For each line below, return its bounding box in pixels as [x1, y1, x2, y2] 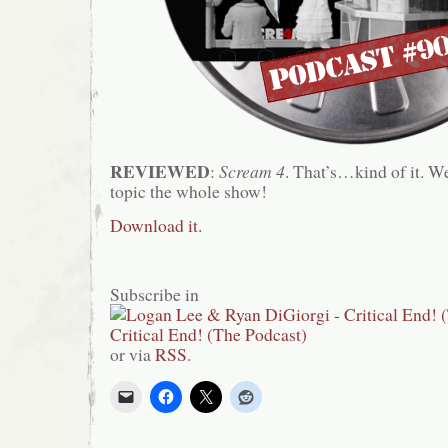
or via [110, 341, 155, 366]
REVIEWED [110, 157, 210, 184]
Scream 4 [219, 158, 285, 183]
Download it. [110, 213, 202, 238]
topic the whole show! [110, 178, 267, 203]
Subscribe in [110, 281, 199, 306]
